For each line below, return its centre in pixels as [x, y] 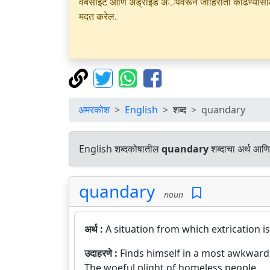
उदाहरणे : [102, 253]
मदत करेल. [98, 16]
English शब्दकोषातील [120, 149]
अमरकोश [94, 110]
